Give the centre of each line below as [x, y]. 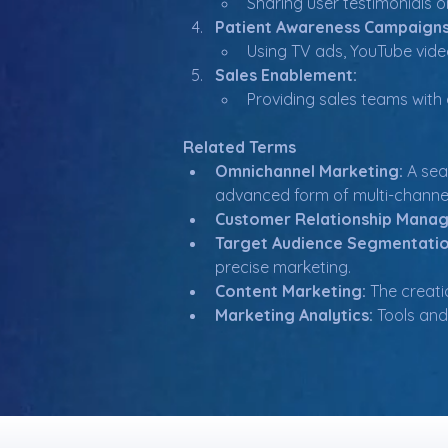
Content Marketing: [290, 291]
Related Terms [239, 147]
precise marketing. [283, 267]
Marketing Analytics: [294, 315]
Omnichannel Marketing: [309, 171]
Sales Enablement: [286, 75]
